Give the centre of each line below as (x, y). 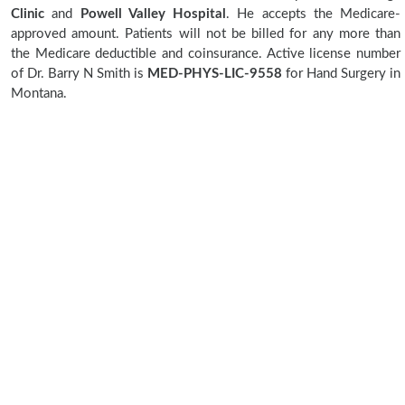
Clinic (28, 14)
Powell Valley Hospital (153, 14)
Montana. (39, 94)
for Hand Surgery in (343, 74)
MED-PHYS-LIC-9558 (215, 74)
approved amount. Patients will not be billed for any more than (206, 34)
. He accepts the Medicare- (313, 14)
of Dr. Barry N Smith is (77, 74)
